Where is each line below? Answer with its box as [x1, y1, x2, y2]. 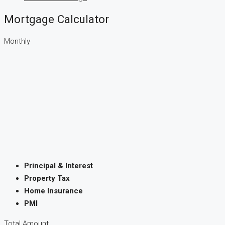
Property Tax [24, 173, 70, 183]
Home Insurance [24, 186, 83, 195]
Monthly [4, 36, 30, 46]
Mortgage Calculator [4, 13, 109, 26]
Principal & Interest [24, 161, 93, 170]
